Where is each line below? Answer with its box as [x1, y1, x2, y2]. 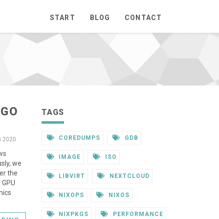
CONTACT [125, 14, 162, 22]
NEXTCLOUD [108, 173, 150, 179]
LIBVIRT [57, 173, 86, 179]
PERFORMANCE [111, 211, 163, 218]
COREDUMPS [57, 134, 101, 141]
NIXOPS [57, 192, 85, 198]
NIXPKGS [57, 211, 89, 218]
